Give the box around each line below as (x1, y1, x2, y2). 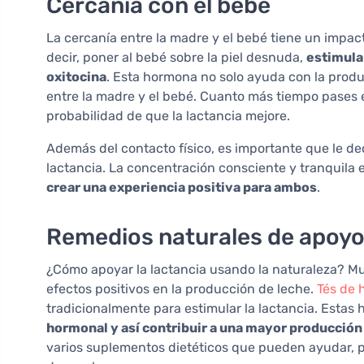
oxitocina (46, 69, 106, 85)
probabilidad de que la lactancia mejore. (46, 108, 290, 124)
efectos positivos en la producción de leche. (46, 281, 317, 297)
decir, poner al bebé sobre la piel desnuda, (46, 50, 306, 66)
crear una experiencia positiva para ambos (46, 180, 317, 196)
